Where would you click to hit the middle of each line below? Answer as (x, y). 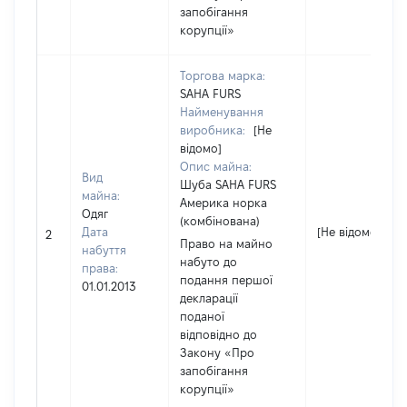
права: (100, 268)
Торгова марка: (223, 75)
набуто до (208, 262)
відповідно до (218, 334)
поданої (202, 316)
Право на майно (226, 243)
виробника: (214, 130)
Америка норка (223, 203)
